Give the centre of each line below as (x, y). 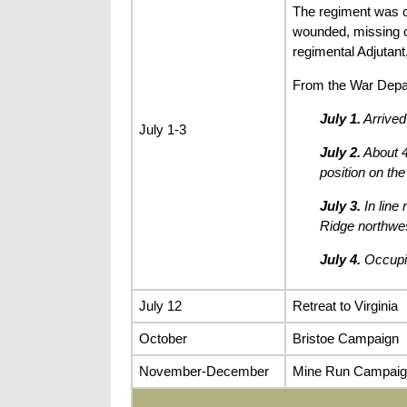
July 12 (160, 305)
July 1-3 (162, 129)
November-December (203, 371)
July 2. (340, 153)
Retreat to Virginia (345, 305)
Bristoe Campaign (345, 338)
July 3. (340, 206)
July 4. (340, 260)
